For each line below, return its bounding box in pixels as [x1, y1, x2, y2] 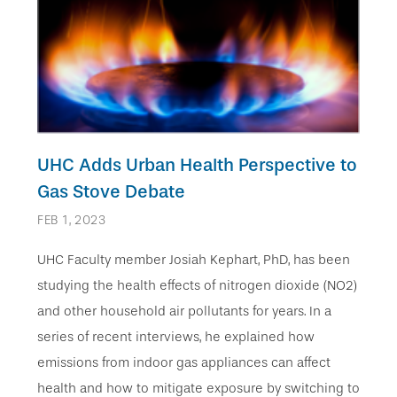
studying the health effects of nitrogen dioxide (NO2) [37, 277, 357, 294]
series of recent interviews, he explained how [37, 329, 315, 346]
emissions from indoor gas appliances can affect [37, 354, 331, 371]
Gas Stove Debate [37, 181, 185, 203]
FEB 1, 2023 [37, 213, 106, 229]
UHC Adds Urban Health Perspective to [37, 154, 357, 176]
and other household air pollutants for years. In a [37, 303, 331, 320]
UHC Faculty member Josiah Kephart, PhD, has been [37, 252, 350, 269]
